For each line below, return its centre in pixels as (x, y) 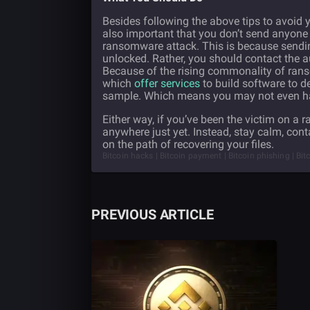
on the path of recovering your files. (188, 145)
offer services (167, 84)
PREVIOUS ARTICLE (153, 215)
